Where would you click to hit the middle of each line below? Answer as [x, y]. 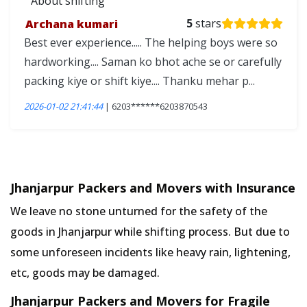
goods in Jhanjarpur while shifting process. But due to [150, 232]
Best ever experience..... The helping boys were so [151, 42]
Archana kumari [71, 23]
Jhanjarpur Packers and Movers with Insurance [153, 188]
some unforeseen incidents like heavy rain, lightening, [150, 252]
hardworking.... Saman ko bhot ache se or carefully [153, 62]
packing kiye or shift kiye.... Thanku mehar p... [139, 81]
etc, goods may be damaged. [85, 273]
